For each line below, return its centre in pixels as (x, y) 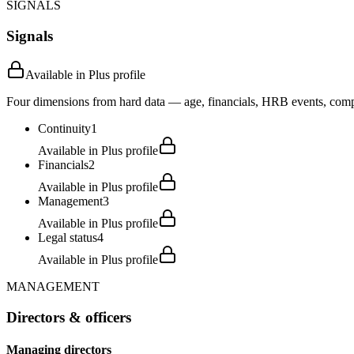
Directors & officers (69, 317)
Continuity (64, 128)
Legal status (68, 237)
